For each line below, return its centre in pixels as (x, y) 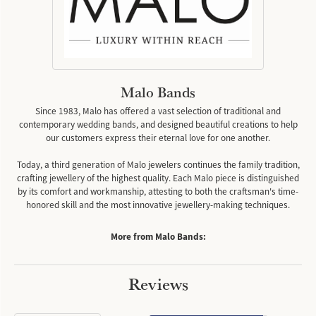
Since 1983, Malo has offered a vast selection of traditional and (158, 111)
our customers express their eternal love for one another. (158, 138)
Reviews (158, 284)
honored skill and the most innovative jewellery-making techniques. (158, 205)
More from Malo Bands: (158, 237)
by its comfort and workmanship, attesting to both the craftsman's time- (158, 192)
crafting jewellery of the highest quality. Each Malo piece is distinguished (158, 178)
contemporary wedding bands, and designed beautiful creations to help (158, 125)
